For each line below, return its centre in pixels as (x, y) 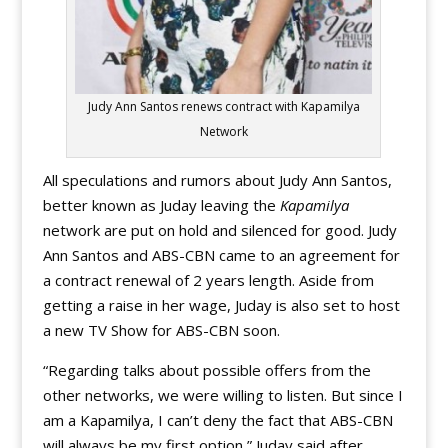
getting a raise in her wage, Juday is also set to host (221, 304)
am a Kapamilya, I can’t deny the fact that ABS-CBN (217, 419)
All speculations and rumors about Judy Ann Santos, (217, 179)
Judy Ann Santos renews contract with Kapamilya (223, 106)
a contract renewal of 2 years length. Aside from (208, 279)
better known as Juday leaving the (161, 204)
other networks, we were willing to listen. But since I (222, 394)
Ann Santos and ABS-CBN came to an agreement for (221, 254)
